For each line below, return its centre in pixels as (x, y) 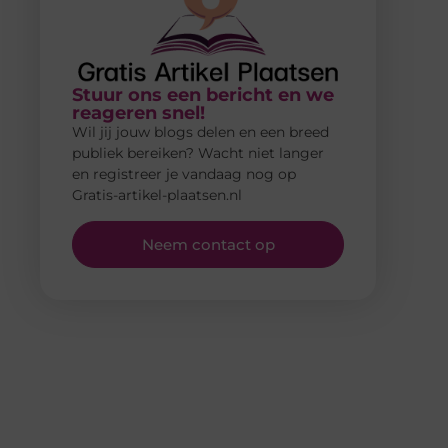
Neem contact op (208, 244)
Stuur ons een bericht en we (203, 95)
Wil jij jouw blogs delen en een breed (200, 132)
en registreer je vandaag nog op (184, 174)
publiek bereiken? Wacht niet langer (198, 153)
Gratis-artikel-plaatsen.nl (157, 195)
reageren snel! (138, 113)
